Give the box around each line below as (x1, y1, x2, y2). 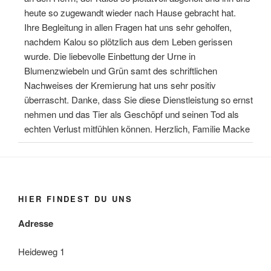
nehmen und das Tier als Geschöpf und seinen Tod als (24, 108, 239, 120)
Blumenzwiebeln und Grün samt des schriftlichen (24, 64, 217, 77)
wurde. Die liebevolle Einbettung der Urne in (24, 50, 195, 62)
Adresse (18, 217, 53, 230)
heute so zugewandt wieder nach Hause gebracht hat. (24, 6, 236, 19)
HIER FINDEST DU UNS (18, 192, 132, 204)
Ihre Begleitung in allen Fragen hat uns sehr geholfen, (24, 21, 232, 33)
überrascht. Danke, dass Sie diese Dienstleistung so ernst (24, 93, 253, 106)
